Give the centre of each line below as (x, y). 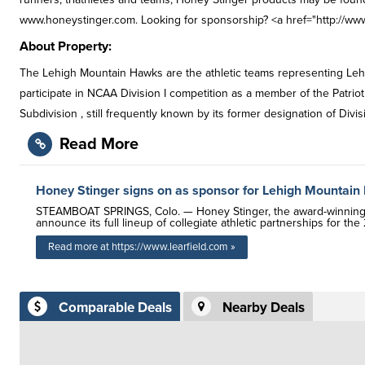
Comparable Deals (115, 308)
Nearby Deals (264, 308)
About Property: (66, 46)
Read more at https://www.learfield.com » (142, 247)
